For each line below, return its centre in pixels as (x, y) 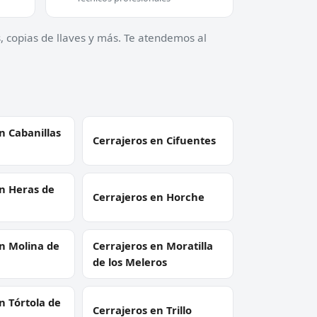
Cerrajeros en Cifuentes (155, 140)
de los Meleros (130, 261)
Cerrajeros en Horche (149, 197)
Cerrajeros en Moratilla (153, 245)
